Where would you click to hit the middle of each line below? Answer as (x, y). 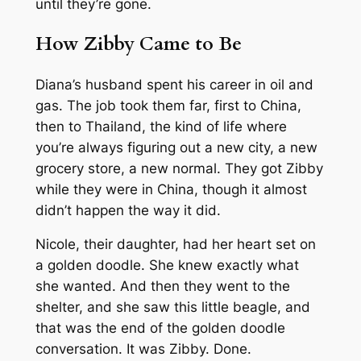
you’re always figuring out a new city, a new (176, 147)
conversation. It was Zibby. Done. (143, 349)
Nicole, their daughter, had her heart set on (175, 245)
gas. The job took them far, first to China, (168, 105)
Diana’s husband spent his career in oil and (174, 84)
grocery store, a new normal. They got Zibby (179, 168)
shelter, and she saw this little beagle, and (172, 307)
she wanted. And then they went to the (162, 286)
